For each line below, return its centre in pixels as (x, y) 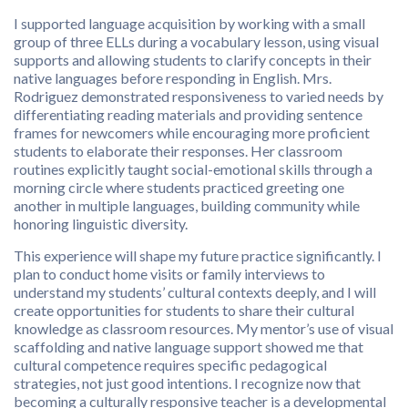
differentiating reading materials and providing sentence (188, 115)
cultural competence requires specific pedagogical (170, 365)
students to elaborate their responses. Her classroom (178, 151)
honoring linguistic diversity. (101, 224)
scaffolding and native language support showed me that (189, 347)
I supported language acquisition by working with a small (189, 24)
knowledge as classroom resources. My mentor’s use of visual (204, 329)
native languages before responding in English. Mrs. (173, 78)
